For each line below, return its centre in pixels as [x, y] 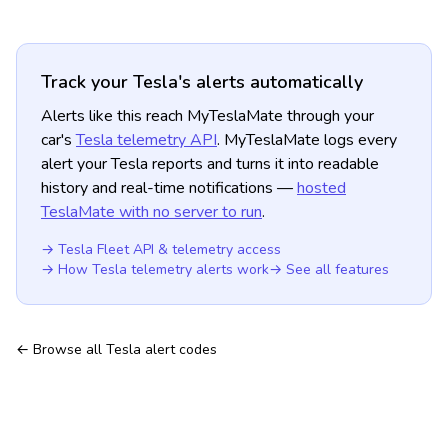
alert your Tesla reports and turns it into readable [210, 164]
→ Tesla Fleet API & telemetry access [161, 249]
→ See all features [329, 269]
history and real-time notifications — [169, 188]
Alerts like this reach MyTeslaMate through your [207, 116]
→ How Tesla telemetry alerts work [155, 269]
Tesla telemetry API [146, 140]
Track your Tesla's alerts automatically [202, 82]
